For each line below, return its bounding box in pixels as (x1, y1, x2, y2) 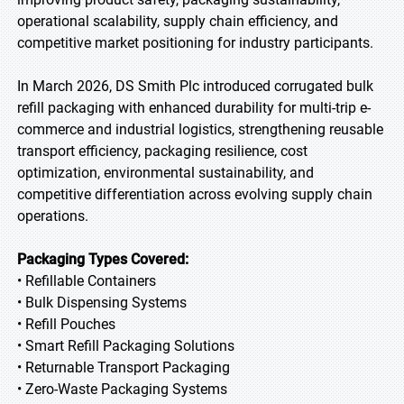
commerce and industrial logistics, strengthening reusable (17, 121, 383, 138)
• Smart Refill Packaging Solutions (17, 337, 234, 354)
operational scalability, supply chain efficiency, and (17, 13, 338, 30)
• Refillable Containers (17, 272, 156, 289)
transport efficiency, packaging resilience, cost (17, 142, 308, 160)
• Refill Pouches (17, 316, 115, 333)
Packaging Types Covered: (17, 251, 188, 268)
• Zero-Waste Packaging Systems (17, 381, 227, 398)
